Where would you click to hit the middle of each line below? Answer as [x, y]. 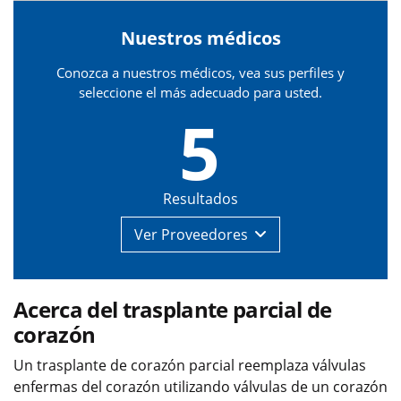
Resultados [200, 199]
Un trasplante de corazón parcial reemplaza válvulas [190, 366]
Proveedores [205, 235]
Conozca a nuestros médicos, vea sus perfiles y [200, 73]
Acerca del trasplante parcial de [173, 310]
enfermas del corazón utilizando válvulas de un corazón [200, 387]
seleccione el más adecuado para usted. [200, 93]
